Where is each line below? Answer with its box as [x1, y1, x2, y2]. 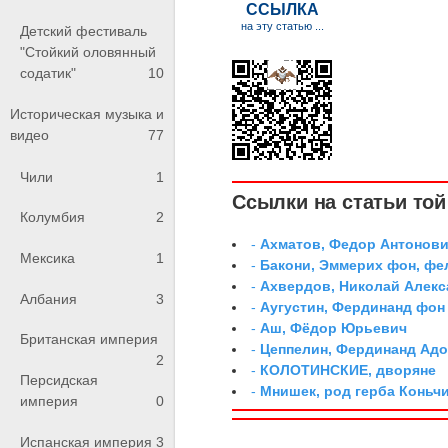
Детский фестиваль [20, 22, 147, 39]
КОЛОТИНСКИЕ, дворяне [260, 361, 437, 378]
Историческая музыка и [10, 106, 164, 123]
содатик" [20, 64, 76, 81]
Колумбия [20, 209, 85, 226]
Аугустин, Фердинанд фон [260, 298, 446, 315]
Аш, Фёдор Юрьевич [260, 319, 408, 336]
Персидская [20, 371, 98, 388]
